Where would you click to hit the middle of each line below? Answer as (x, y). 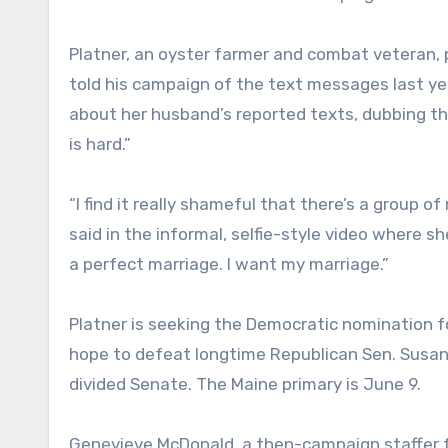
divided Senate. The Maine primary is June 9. (245, 383)
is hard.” (100, 143)
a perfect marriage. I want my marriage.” (229, 263)
